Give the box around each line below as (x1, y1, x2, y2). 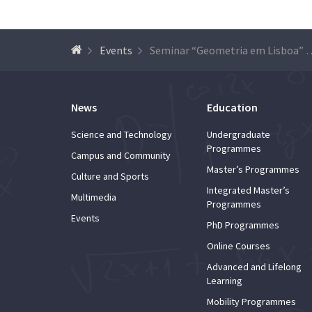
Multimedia (71, 190, 116, 203)
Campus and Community (71, 148, 171, 162)
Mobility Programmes (207, 295, 296, 308)
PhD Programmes (207, 218, 279, 231)
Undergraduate (207, 127, 270, 141)
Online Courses (207, 239, 270, 252)
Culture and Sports (71, 169, 149, 182)
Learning (207, 274, 242, 287)
